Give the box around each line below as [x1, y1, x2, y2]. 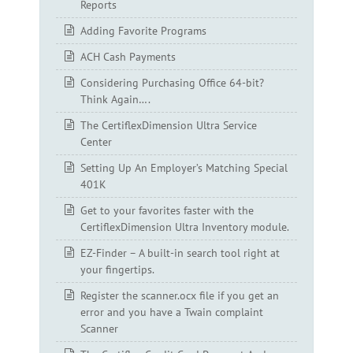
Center [80, 135, 112, 150]
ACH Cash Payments [80, 50, 176, 65]
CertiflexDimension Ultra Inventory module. [80, 220, 289, 235]
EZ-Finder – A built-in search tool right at [80, 246, 280, 261]
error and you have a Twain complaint [80, 305, 263, 320]
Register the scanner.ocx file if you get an [80, 288, 279, 303]
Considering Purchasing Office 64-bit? [80, 76, 264, 91]
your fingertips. [80, 262, 154, 277]
